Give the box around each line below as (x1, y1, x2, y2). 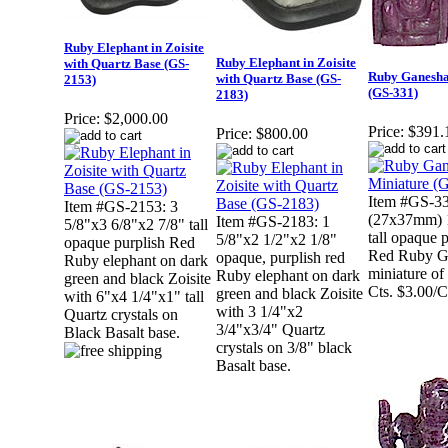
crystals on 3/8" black (216, 339, 352, 357)
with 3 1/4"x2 (216, 303, 303, 321)
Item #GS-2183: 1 (216, 213, 330, 231)
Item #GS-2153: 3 (64, 198, 178, 216)
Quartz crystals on (64, 306, 178, 324)
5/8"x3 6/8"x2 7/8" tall (64, 216, 208, 234)
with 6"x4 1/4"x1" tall (64, 288, 204, 306)
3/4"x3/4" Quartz (216, 321, 325, 339)
